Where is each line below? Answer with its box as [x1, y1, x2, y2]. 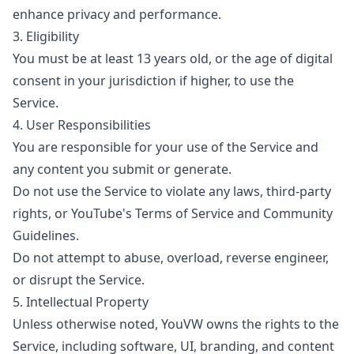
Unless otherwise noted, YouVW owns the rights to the [13, 315, 339, 333]
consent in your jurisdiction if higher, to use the [13, 72, 294, 89]
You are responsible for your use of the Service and [13, 138, 318, 156]
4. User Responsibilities [13, 116, 151, 134]
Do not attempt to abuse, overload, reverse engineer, [13, 249, 329, 266]
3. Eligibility [13, 28, 79, 45]
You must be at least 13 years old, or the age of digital [13, 50, 333, 67]
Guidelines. [13, 227, 79, 244]
